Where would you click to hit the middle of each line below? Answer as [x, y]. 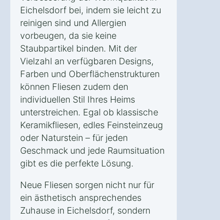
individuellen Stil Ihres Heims [78, 99]
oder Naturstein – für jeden [74, 137]
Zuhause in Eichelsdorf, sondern [85, 210]
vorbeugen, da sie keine [68, 35]
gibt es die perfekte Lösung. [77, 163]
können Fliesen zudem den [74, 86]
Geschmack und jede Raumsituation [92, 150]
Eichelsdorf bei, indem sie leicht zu [91, 10]
